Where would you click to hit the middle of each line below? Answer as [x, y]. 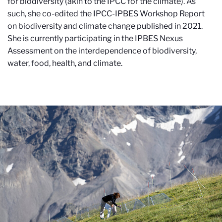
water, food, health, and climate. [65, 63]
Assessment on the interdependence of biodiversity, [102, 51]
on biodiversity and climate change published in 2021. [105, 26]
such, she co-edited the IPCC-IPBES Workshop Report [106, 14]
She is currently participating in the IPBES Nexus [95, 38]
